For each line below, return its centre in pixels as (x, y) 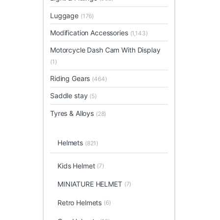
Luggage (65, 15)
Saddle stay (70, 96)
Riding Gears (71, 79)
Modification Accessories (90, 32)
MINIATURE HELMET (90, 184)
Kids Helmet (76, 165)
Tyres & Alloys (73, 113)
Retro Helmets (80, 202)
